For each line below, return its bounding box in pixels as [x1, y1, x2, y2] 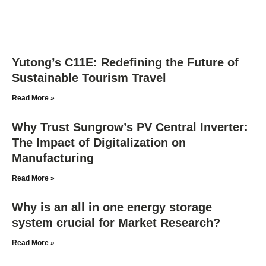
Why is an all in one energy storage [12, 200, 212, 214]
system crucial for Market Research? [12, 216, 220, 229]
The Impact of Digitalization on [12, 135, 186, 149]
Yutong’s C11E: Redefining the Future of [12, 55, 239, 69]
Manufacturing [12, 151, 94, 164]
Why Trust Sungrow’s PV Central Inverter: [12, 120, 248, 134]
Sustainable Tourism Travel [12, 71, 166, 84]
